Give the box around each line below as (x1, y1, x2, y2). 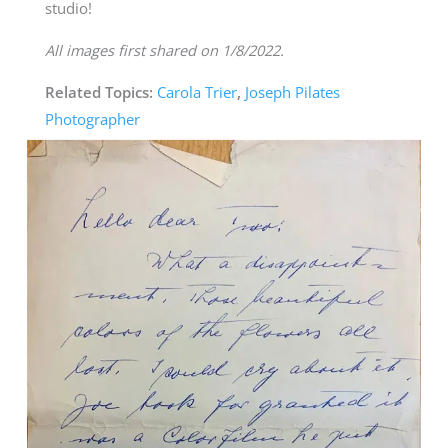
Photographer (44, 108, 140, 129)
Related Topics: (44, 81, 157, 102)
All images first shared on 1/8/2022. (44, 39, 284, 60)
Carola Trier (156, 81, 237, 102)
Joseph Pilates (244, 81, 340, 102)
